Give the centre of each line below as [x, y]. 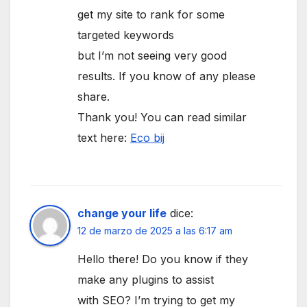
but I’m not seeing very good [152, 55]
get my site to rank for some [151, 14]
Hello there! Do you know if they [163, 259]
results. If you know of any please [167, 76]
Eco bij [147, 137]
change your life [122, 213]
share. [94, 96]
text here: [104, 137]
